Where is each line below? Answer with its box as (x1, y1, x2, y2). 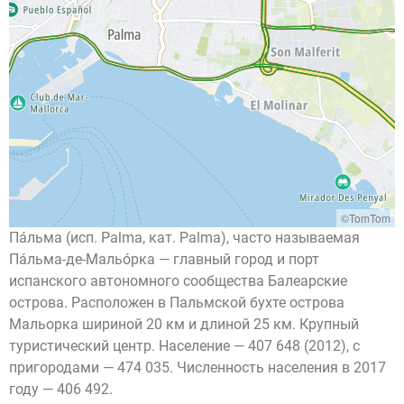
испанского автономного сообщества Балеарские (9, 272, 347, 289)
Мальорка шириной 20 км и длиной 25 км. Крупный (9, 316, 359, 333)
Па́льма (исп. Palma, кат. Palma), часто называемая (9, 229, 360, 246)
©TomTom (341, 210, 390, 225)
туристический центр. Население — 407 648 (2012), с (9, 337, 360, 354)
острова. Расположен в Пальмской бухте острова (9, 294, 344, 311)
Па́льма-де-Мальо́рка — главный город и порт (9, 251, 319, 268)
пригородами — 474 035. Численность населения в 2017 (9, 359, 386, 376)
